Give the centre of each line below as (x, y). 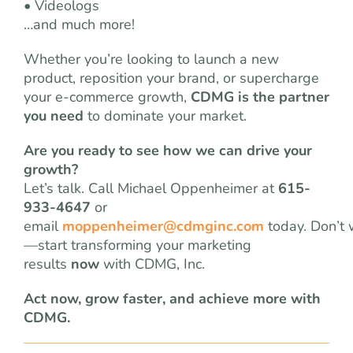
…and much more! (79, 24)
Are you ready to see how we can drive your (168, 150)
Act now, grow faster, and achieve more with (172, 299)
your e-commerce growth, (107, 97)
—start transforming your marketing (137, 245)
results (47, 264)
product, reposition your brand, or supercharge (171, 78)
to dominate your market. (165, 116)
